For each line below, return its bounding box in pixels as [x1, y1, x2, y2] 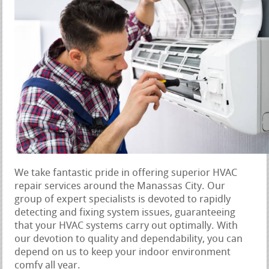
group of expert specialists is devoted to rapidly [14, 195, 231, 205]
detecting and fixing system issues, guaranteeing [14, 208, 236, 219]
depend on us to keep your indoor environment [14, 247, 231, 258]
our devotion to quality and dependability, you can [14, 234, 243, 245]
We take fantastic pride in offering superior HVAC [14, 168, 238, 179]
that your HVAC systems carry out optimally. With [14, 221, 238, 232]
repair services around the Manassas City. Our [14, 181, 226, 192]
